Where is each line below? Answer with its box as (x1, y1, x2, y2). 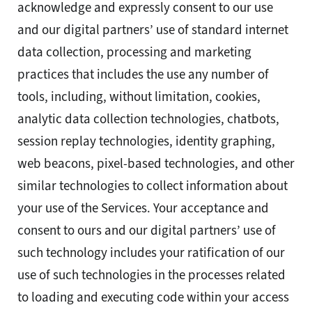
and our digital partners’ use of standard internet (17, 21, 288, 39)
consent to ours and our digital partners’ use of (17, 221, 276, 240)
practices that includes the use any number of (17, 65, 269, 84)
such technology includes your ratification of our (17, 244, 285, 262)
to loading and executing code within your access (17, 288, 289, 306)
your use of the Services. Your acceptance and (17, 199, 269, 217)
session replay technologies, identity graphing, (17, 132, 275, 150)
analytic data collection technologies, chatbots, (17, 110, 279, 128)
